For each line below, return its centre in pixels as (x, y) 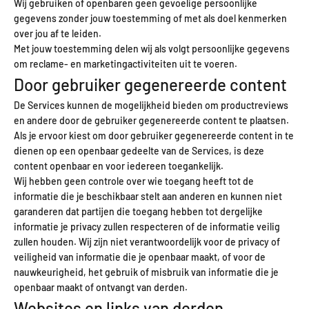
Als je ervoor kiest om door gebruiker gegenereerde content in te (154, 135)
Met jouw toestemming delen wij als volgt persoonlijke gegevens (152, 48)
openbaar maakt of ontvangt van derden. (101, 287)
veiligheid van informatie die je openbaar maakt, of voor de (140, 257)
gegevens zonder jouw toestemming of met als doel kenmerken (150, 18)
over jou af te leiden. (58, 33)
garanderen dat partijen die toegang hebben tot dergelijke (138, 211)
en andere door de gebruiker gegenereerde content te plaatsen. (151, 120)
